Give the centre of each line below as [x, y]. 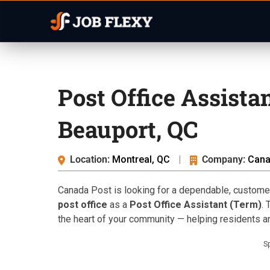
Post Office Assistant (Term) [196, 205]
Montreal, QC [142, 159]
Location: [90, 159]
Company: [224, 159]
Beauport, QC [128, 129]
